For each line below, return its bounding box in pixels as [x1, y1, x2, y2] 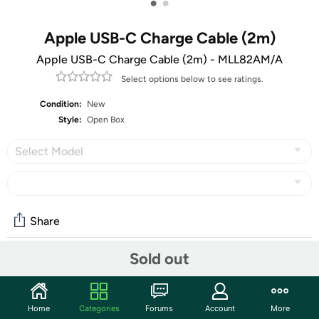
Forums [145, 303, 174, 313]
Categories [78, 303, 120, 313]
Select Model [15, 145, 83, 158]
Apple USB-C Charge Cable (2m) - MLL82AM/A [36, 53, 283, 66]
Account [204, 303, 235, 313]
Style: [58, 115, 83, 125]
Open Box [87, 115, 125, 125]
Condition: [40, 99, 83, 109]
